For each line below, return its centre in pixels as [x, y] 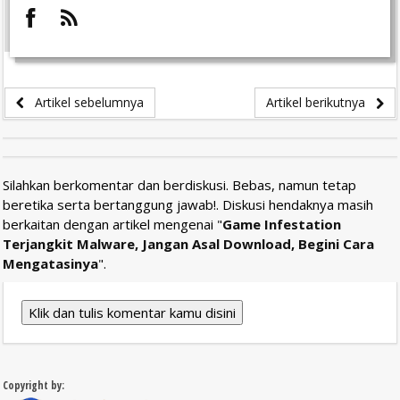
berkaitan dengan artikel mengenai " [112, 224]
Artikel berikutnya [321, 102]
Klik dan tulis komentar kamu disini [132, 312]
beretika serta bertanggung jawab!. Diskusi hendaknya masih [188, 204]
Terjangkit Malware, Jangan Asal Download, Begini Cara [188, 243]
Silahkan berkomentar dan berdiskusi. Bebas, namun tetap [179, 184]
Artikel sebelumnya [84, 102]
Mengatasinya [50, 263]
